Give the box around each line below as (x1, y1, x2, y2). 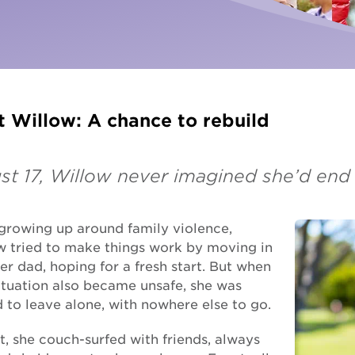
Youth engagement (87, 156, 200, 169)
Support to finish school (87, 128, 227, 140)
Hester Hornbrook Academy (87, 99, 252, 112)
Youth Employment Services (87, 26, 252, 39)
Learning (87, 71, 139, 83)
